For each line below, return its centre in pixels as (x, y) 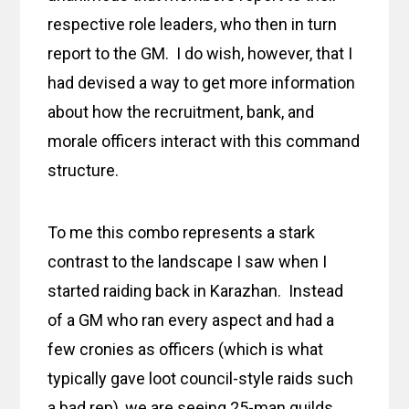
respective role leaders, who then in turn (193, 25)
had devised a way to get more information (202, 83)
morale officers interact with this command (204, 142)
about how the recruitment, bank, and (181, 112)
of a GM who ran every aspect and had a (191, 320)
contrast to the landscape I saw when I (188, 262)
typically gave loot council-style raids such (201, 379)
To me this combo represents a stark (182, 233)
